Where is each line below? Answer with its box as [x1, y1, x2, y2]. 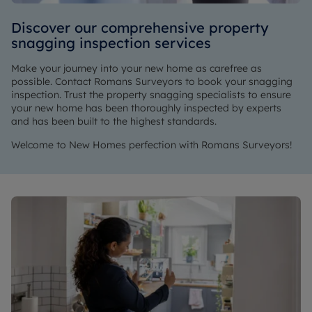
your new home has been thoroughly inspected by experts [11, 102, 281, 114]
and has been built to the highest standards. [11, 115, 217, 127]
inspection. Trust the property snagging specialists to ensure [11, 88, 291, 101]
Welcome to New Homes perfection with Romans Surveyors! [11, 139, 292, 151]
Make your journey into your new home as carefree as [11, 62, 262, 75]
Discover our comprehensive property [11, 19, 269, 36]
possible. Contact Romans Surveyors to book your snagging [11, 75, 292, 88]
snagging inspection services [11, 34, 211, 52]
